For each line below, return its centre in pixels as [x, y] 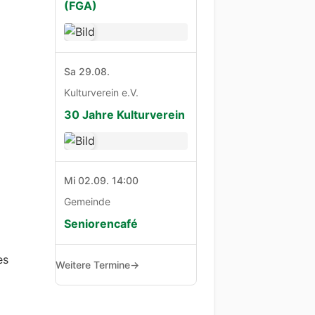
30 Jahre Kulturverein [125, 115]
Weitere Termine [93, 265]
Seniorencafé [101, 224]
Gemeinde [88, 202]
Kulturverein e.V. [102, 93]
